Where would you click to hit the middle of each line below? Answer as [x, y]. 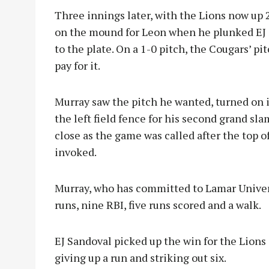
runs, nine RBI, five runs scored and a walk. [158, 205]
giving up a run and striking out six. [141, 258]
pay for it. [77, 66]
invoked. [76, 152]
